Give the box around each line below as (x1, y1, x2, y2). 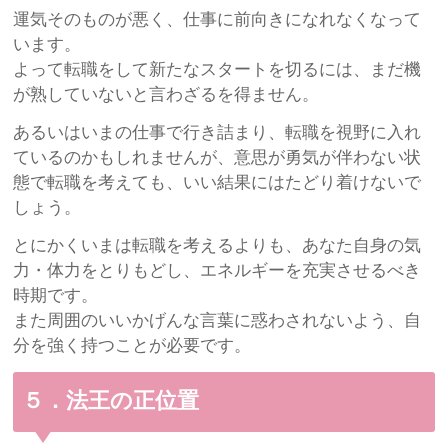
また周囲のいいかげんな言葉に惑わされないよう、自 (13, 312, 422, 330)
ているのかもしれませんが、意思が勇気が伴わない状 (13, 149, 422, 166)
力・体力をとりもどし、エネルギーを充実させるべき (13, 262, 422, 280)
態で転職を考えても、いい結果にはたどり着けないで (13, 174, 422, 191)
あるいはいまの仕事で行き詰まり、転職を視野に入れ (13, 124, 422, 141)
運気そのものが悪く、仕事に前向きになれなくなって (13, 10, 422, 28)
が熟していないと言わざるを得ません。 (13, 85, 320, 103)
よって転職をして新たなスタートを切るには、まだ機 (13, 60, 422, 78)
